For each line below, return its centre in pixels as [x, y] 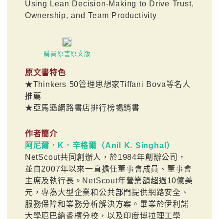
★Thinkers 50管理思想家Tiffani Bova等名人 [108, 85]
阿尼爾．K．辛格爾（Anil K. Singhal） [100, 145]
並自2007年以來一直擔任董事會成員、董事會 [108, 169]
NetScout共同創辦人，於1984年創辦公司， [105, 157]
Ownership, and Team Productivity [91, 16]
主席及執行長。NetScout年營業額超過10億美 [109, 180]
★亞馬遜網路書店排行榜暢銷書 [82, 108]
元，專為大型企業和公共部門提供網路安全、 [107, 192]
